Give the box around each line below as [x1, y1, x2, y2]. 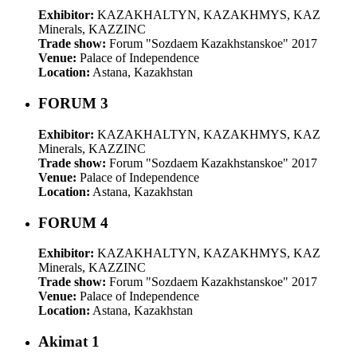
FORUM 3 [38, 95, 108, 112]
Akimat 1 [38, 332, 100, 350]
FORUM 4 [38, 214, 108, 231]
